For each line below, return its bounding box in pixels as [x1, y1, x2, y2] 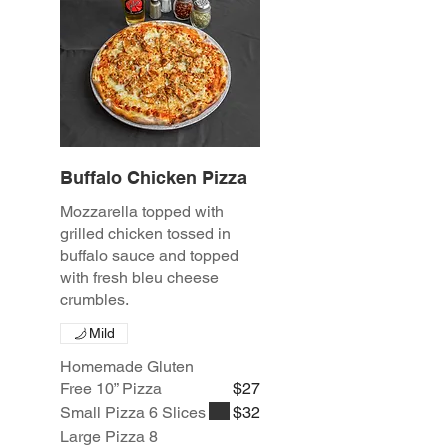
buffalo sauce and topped [60, 246, 239, 266]
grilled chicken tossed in [60, 224, 231, 244]
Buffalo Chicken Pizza [60, 167, 247, 189]
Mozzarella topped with [60, 202, 224, 222]
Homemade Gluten [60, 357, 194, 377]
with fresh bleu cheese [60, 268, 219, 288]
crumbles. [60, 290, 129, 310]
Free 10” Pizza [60, 379, 162, 399]
